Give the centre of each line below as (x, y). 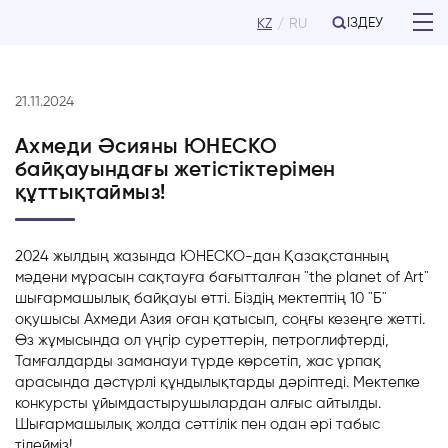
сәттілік (211, 424)
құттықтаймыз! (90, 191)
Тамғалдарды (66, 361)
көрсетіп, (270, 361)
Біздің (254, 298)
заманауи (152, 361)
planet (359, 277)
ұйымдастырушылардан (179, 403)
